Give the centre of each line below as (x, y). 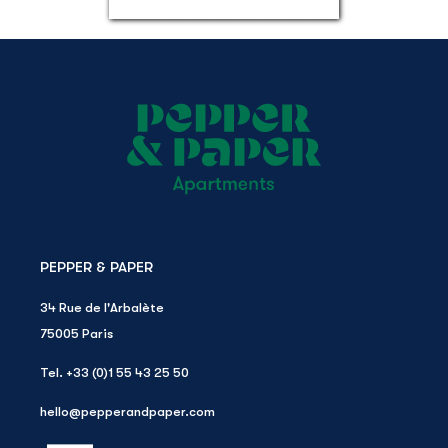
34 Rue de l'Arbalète (102, 307)
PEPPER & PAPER (96, 266)
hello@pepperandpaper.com (127, 411)
